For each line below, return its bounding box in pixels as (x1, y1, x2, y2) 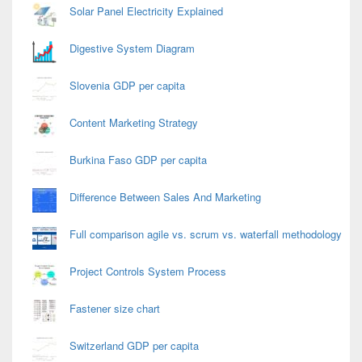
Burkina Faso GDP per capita (69, 151, 207, 167)
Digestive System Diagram (69, 40, 195, 56)
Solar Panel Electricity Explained (69, 2, 223, 19)
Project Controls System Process (69, 263, 226, 279)
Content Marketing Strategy (69, 114, 198, 130)
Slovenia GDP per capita (69, 77, 185, 93)
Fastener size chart (69, 300, 160, 316)
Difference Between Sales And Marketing (69, 188, 261, 204)
